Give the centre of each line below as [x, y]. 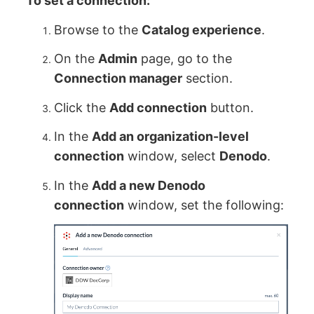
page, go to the [185, 59]
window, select [172, 156]
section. [208, 78]
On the [76, 59]
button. [231, 107]
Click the [82, 107]
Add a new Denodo [149, 185]
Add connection [158, 107]
